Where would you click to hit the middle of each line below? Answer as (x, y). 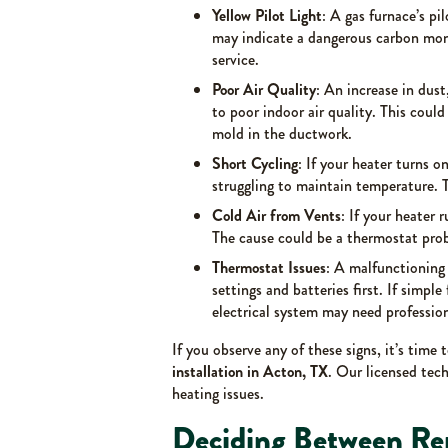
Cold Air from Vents (276, 215)
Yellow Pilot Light (267, 15)
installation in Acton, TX (250, 371)
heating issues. (218, 393)
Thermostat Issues (269, 267)
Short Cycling (255, 163)
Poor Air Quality (264, 89)
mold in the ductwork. (282, 133)
